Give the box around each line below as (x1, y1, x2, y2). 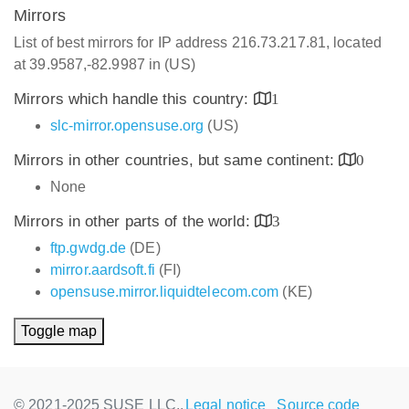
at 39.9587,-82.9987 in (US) (14, 57, 195, 72)
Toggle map (21, 323, 97, 339)
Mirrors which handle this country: (14, 90, 254, 108)
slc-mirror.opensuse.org (50, 118, 204, 133)
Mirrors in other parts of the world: (14, 213, 255, 230)
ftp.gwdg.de (50, 240, 127, 256)
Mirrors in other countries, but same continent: (14, 152, 339, 169)
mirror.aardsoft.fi (50, 262, 155, 278)
